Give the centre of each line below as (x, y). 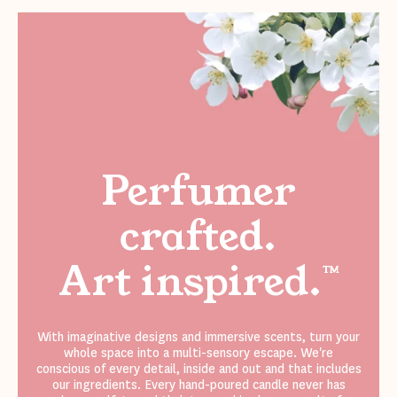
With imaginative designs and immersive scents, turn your (198, 336)
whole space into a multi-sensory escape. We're (198, 352)
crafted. (198, 234)
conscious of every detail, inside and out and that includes (198, 368)
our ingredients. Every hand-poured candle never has (198, 384)
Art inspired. (190, 279)
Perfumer (198, 188)
